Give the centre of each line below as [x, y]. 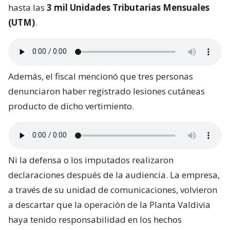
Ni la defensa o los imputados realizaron [91, 160]
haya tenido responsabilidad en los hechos [95, 219]
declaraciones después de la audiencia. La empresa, [114, 175]
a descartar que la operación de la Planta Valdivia [109, 204]
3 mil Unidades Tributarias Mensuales [128, 7]
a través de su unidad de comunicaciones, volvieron [113, 189]
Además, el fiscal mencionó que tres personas [101, 76]
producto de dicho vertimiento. [71, 106]
